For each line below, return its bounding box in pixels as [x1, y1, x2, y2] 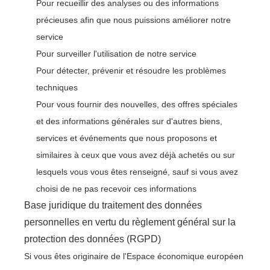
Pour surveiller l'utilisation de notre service [36, 49, 196, 58]
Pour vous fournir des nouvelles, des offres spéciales [36, 99, 237, 109]
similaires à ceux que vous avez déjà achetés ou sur [36, 150, 235, 160]
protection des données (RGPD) [24, 234, 161, 244]
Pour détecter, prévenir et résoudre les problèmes [36, 66, 226, 75]
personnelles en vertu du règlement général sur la [24, 217, 236, 227]
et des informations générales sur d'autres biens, [36, 116, 222, 126]
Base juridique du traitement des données [24, 200, 202, 210]
